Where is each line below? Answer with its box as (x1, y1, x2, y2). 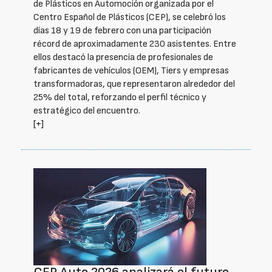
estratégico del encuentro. (33, 105, 140, 117)
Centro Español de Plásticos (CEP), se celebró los (33, 12, 226, 23)
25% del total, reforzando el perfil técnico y (33, 92, 206, 103)
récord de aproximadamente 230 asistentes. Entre (33, 38, 236, 50)
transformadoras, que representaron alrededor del (33, 78, 235, 90)
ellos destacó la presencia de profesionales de (33, 52, 213, 63)
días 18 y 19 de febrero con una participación (33, 25, 211, 36)
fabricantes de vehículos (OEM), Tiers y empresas (33, 65, 229, 76)
